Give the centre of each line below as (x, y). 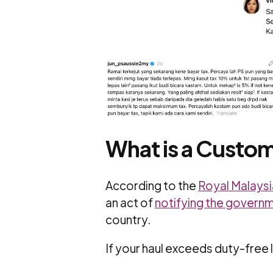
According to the (151, 185)
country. (129, 219)
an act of (130, 202)
